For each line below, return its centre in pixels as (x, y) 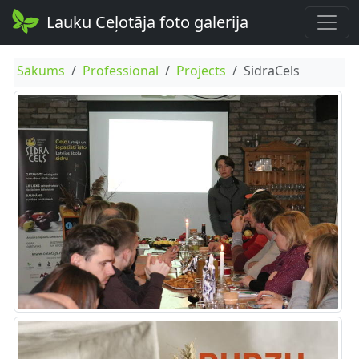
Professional (120, 71)
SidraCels (271, 71)
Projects (201, 71)
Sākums (40, 71)
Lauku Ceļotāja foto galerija (148, 22)
